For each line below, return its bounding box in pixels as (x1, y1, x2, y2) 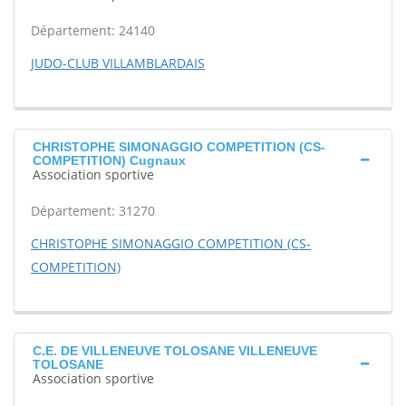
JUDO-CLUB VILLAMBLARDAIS (31, 54, 205, 72)
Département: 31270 (31, 202, 155, 219)
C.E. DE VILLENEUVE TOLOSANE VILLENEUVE (33, 343, 317, 358)
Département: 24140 (31, 22, 155, 39)
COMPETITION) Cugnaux (33, 153, 186, 168)
